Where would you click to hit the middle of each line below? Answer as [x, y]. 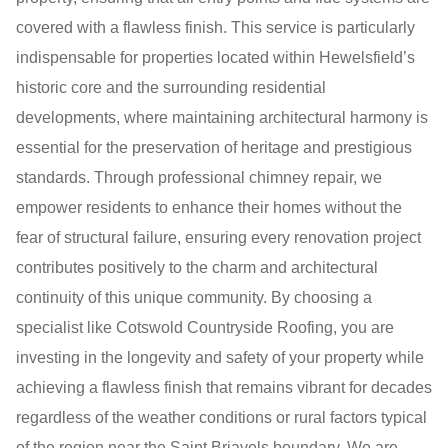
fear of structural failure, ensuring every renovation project [218, 238]
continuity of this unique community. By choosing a [194, 298]
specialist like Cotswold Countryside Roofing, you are [205, 328]
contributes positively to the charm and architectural [197, 268]
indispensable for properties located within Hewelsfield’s [215, 58]
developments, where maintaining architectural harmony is [222, 118]
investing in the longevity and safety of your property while [220, 358]
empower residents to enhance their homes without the [209, 208]
